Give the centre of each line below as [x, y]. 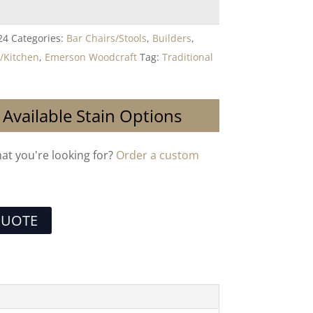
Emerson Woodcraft [91, 57]
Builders [172, 38]
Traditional [188, 57]
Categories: [39, 38]
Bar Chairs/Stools [107, 38]
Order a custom [158, 155]
